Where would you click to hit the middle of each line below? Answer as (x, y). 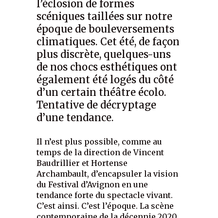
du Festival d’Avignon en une (92, 184)
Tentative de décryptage (97, 105)
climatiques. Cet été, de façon (108, 42)
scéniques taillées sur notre (105, 16)
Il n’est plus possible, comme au (100, 141)
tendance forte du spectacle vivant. (105, 195)
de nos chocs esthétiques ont (107, 67)
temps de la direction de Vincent (100, 152)
